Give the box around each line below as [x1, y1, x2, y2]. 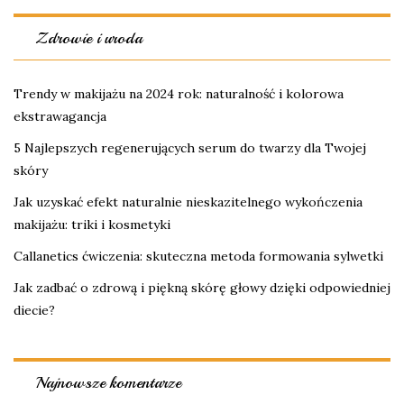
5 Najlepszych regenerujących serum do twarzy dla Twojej [14, 140, 366, 157]
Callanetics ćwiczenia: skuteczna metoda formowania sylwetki [14, 248, 383, 265]
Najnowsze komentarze [36, 372, 181, 393]
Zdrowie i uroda [36, 28, 142, 49]
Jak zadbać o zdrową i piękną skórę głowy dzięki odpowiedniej [14, 280, 390, 297]
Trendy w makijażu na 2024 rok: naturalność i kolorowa [14, 86, 344, 103]
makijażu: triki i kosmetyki [14, 216, 170, 234]
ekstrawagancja [14, 108, 106, 125]
